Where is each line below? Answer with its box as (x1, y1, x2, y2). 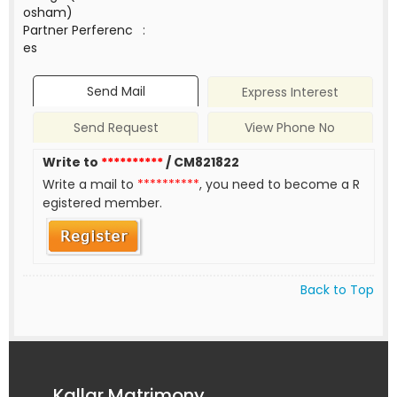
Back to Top (300, 280, 374, 299)
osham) (23, 4, 73, 21)
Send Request (73, 119, 159, 137)
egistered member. (43, 194, 163, 213)
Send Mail (86, 82, 145, 101)
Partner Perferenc (23, 21, 133, 39)
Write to (43, 153, 102, 172)
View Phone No (245, 119, 336, 137)
